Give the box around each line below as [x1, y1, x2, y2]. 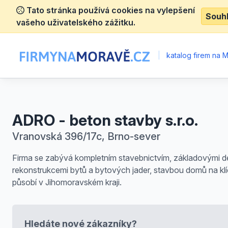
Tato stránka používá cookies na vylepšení [24, 5, 195, 15]
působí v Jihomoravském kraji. [12, 177, 122, 187]
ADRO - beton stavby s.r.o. [12, 111, 198, 129]
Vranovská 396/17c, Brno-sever [12, 130, 160, 142]
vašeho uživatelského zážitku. [16, 17, 135, 27]
